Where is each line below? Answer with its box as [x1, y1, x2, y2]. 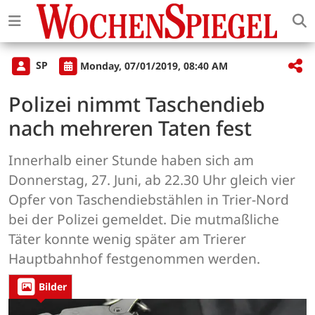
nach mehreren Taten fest [8, 114, 252, 142]
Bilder [39, 280, 67, 294]
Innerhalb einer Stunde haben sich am [8, 150, 254, 170]
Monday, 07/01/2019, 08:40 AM [80, 58, 228, 72]
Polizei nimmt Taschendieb [8, 90, 265, 118]
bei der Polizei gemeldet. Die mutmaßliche [8, 210, 279, 229]
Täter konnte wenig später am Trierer [8, 229, 246, 249]
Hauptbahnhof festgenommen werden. [8, 249, 260, 269]
